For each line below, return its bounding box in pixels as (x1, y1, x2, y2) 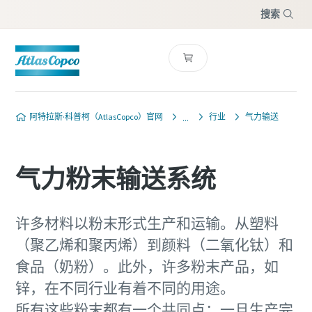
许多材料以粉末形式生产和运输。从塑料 (15, 214, 279, 233)
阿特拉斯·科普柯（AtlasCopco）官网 (29, 111, 163, 122)
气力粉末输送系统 (15, 164, 216, 195)
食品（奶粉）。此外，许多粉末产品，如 (15, 257, 279, 276)
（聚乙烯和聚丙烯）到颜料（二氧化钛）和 (15, 235, 293, 254)
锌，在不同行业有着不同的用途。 (15, 279, 237, 297)
